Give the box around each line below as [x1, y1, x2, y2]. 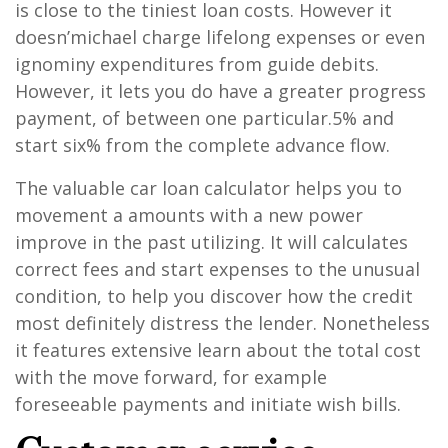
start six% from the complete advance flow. [15, 132, 390, 157]
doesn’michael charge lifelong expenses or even [15, 24, 425, 49]
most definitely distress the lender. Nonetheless [15, 310, 430, 335]
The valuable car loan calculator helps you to [15, 175, 402, 200]
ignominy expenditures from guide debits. [15, 51, 379, 76]
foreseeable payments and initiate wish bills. [15, 391, 401, 416]
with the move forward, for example [15, 364, 327, 389]
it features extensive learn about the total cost [15, 337, 421, 362]
